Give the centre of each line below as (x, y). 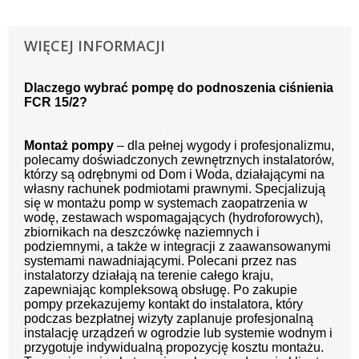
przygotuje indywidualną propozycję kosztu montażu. (174, 347)
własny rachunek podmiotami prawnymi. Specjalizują (175, 188)
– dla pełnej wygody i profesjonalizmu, (224, 145)
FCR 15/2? (56, 102)
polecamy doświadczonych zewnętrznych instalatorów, (179, 159)
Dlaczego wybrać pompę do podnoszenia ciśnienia (179, 87)
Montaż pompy (69, 145)
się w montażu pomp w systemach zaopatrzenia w (166, 203)
